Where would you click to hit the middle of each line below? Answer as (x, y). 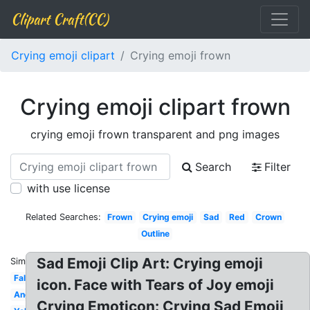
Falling (27, 278)
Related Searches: (63, 217)
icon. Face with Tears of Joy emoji (156, 285)
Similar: (26, 261)
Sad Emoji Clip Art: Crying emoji (150, 263)
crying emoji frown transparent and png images (155, 134)
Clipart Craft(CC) (60, 19)
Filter (277, 167)
